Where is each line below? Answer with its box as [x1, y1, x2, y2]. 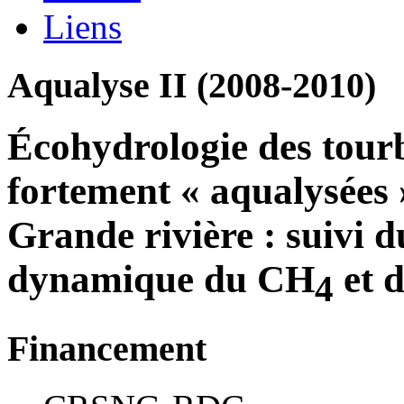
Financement [7, 328, 207, 370]
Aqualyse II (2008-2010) [7, 64, 376, 106]
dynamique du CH [7, 257, 315, 300]
